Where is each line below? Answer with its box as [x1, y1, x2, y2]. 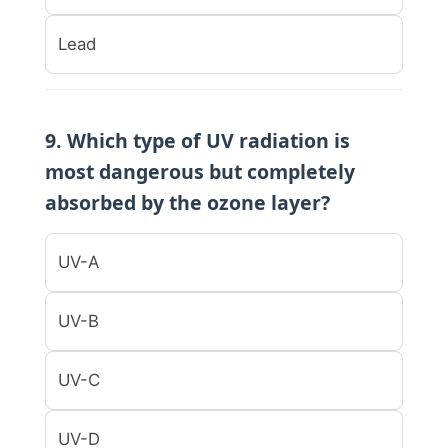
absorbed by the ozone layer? [45, 188, 330, 216]
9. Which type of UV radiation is [45, 126, 350, 154]
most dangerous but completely [45, 157, 355, 185]
